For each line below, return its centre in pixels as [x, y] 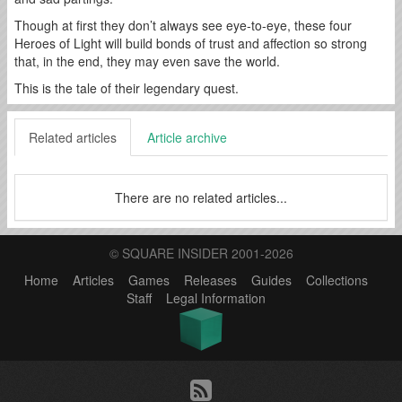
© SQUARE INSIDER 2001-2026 [201, 253]
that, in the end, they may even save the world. [147, 61]
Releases [210, 280]
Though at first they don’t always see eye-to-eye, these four [183, 25]
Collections [336, 280]
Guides [271, 280]
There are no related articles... [201, 197]
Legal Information [215, 297]
